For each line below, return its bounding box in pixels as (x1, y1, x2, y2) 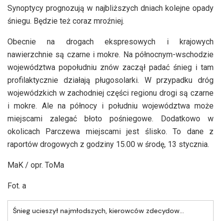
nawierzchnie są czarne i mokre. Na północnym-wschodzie (7, 49, 214, 59)
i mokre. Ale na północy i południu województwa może (7, 101, 214, 110)
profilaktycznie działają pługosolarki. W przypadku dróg (7, 75, 214, 85)
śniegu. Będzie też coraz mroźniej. (7, 16, 126, 26)
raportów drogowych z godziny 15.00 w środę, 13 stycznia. (7, 139, 211, 149)
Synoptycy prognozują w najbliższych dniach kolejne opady (7, 3, 214, 13)
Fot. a (7, 181, 26, 190)
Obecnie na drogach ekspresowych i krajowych (7, 37, 214, 46)
